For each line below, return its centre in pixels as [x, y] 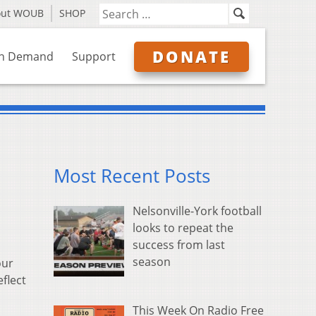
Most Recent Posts [132, 176]
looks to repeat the [183, 228]
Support [94, 56]
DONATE [192, 56]
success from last [179, 245]
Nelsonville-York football [197, 211]
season [152, 262]
